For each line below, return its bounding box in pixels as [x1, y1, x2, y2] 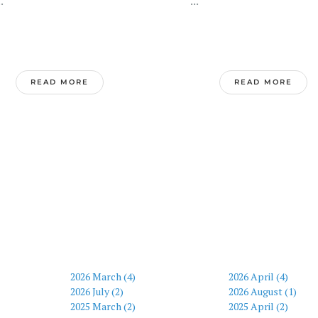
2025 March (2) [70, 300, 136, 313]
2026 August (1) [228, 285, 297, 298]
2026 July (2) [70, 285, 124, 298]
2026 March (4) [70, 270, 136, 283]
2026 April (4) [228, 270, 288, 283]
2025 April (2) [228, 300, 288, 313]
